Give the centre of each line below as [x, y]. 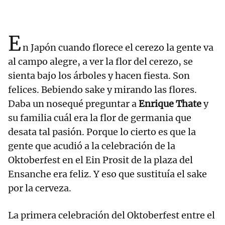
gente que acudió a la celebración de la [92, 146]
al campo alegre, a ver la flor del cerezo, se [100, 62]
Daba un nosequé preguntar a [73, 104]
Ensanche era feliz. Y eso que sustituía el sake [107, 174]
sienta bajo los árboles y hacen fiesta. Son [99, 76]
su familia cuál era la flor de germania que [100, 118]
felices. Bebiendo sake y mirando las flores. [102, 90]
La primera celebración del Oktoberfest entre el [111, 215]
